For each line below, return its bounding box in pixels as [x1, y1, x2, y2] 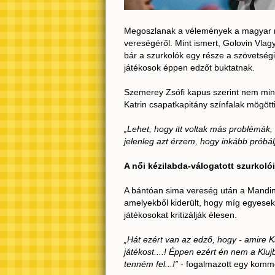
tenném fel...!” [124, 259, 178, 269]
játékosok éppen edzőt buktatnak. [124, 63, 255, 72]
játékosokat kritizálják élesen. [124, 210, 237, 220]
